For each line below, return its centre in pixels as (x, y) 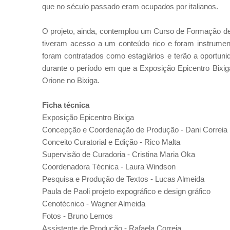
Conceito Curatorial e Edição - (93, 142)
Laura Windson (150, 167)
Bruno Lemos (90, 216)
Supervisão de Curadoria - (87, 154)
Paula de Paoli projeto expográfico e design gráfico (126, 191)
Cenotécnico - (66, 204)
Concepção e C (68, 130)
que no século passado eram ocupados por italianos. (130, 6)
